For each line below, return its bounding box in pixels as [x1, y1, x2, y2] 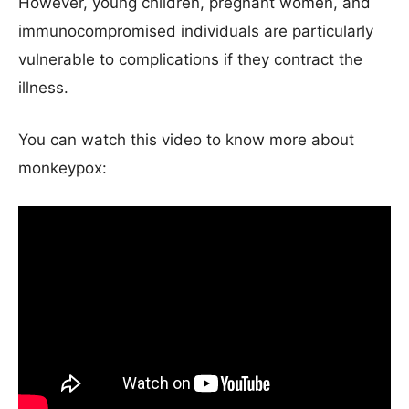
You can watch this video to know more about [18, 130, 354, 149]
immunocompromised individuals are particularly [18, 21, 373, 40]
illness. [18, 78, 68, 97]
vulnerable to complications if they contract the [18, 49, 362, 68]
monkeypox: [18, 158, 107, 177]
